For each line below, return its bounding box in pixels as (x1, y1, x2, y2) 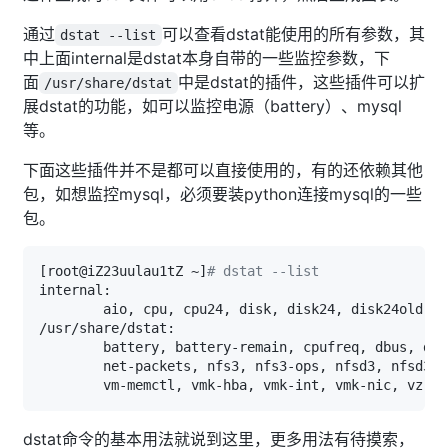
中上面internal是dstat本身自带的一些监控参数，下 (23, 47, 390, 68)
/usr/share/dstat (44, 74, 173, 91)
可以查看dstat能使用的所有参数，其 (161, 23, 425, 44)
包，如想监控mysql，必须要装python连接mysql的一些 (23, 183, 422, 204)
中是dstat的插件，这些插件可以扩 (177, 71, 425, 92)
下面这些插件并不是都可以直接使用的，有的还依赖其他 (23, 159, 423, 180)
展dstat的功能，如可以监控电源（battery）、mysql (23, 95, 402, 116)
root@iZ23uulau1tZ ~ (47, 262, 199, 279)
